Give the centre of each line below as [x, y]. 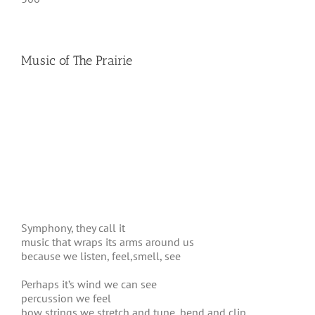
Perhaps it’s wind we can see [89, 284]
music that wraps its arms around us [108, 242]
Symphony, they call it [73, 228]
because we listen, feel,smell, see [101, 256]
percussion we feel [66, 298]
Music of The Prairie [77, 60]
